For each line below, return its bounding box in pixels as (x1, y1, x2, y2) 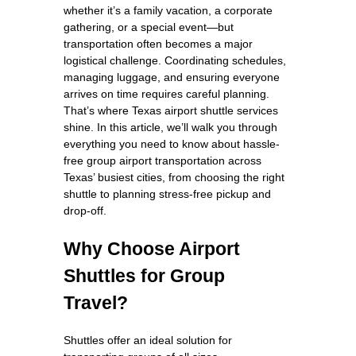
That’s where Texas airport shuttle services (64, 103, 278, 117)
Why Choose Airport (64, 238, 240, 259)
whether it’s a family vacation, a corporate (64, 3, 273, 17)
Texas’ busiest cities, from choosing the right (64, 170, 284, 184)
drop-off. (64, 203, 106, 217)
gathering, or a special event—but (64, 20, 234, 33)
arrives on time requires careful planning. (64, 87, 269, 100)
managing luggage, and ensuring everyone (64, 70, 280, 83)
